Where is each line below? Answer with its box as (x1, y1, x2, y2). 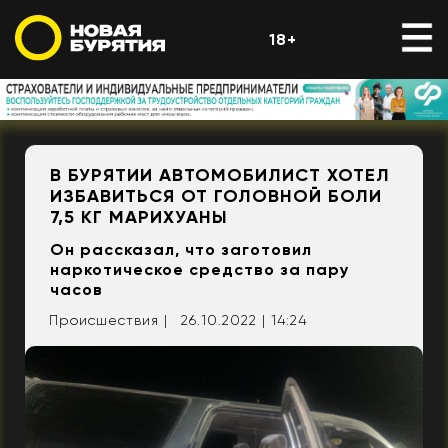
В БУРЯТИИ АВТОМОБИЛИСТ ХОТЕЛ (50, 164, 390, 187)
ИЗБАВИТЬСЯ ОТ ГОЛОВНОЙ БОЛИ (50, 185, 382, 208)
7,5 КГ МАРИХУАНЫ (50, 206, 228, 229)
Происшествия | (49, 312, 168, 329)
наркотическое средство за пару (50, 260, 349, 280)
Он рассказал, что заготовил (50, 240, 312, 260)
